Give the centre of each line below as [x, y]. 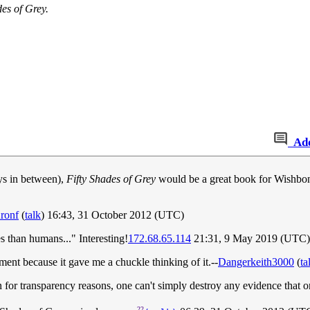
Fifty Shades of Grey [111, 179]
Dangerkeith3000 [256, 262]
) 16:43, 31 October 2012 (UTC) [112, 215]
